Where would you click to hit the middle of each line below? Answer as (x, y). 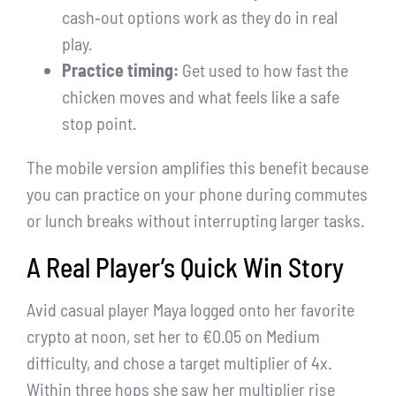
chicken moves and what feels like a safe (201, 97)
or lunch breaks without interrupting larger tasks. (196, 221)
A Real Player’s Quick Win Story (185, 267)
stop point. (99, 123)
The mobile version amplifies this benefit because (198, 168)
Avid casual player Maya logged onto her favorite (190, 310)
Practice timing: (120, 70)
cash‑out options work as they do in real (200, 17)
